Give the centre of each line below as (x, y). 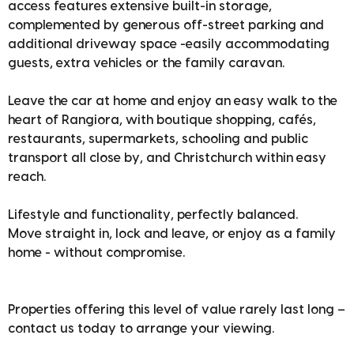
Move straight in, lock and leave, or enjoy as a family (172, 233)
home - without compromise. (96, 252)
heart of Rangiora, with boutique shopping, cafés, (162, 120)
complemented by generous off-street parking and (166, 25)
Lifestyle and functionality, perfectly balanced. (153, 215)
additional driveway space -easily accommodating (169, 44)
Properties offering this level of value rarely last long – (177, 309)
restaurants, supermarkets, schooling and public (158, 139)
